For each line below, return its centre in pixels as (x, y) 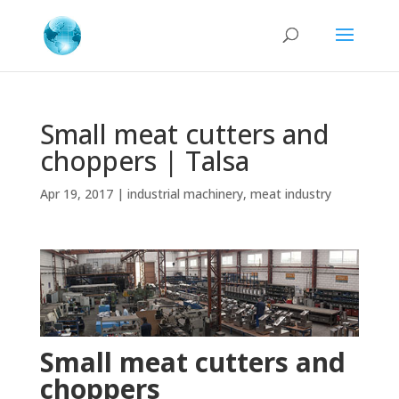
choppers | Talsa (144, 161)
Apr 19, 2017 (76, 194)
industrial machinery (185, 194)
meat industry (290, 194)
